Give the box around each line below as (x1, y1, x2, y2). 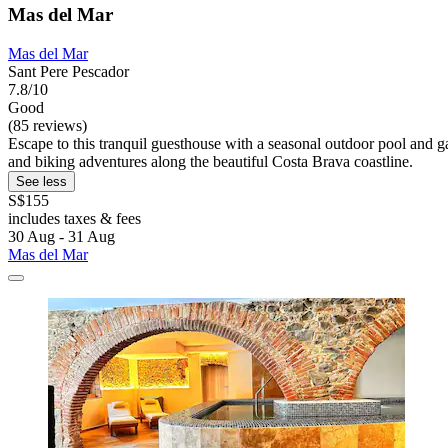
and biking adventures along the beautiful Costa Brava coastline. (8, 152, 413, 170)
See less (16, 173, 67, 189)
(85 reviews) (8, 116, 87, 134)
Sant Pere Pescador (8, 62, 129, 80)
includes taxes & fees (8, 209, 141, 227)
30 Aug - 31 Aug (8, 227, 115, 245)
